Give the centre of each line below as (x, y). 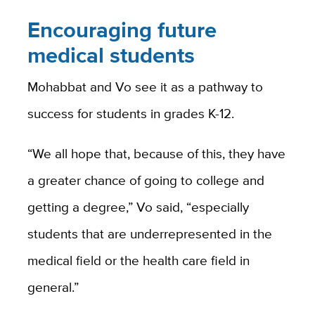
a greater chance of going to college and (146, 180)
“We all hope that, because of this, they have (156, 154)
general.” (53, 287)
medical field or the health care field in (138, 261)
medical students (111, 55)
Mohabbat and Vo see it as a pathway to (145, 87)
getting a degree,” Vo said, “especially (138, 207)
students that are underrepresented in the (149, 234)
